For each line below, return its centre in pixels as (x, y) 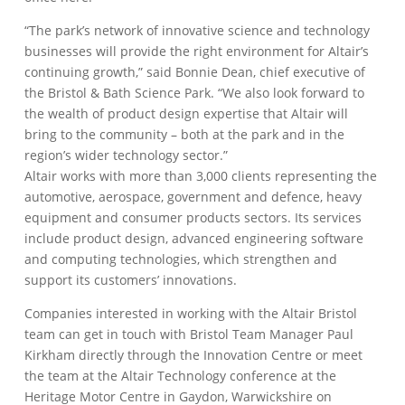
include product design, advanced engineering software (194, 238)
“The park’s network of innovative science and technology (198, 30)
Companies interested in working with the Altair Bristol (191, 313)
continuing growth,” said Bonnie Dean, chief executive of (195, 72)
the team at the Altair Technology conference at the (181, 376)
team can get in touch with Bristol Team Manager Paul (189, 334)
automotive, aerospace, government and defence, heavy (193, 197)
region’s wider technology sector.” (127, 155)
